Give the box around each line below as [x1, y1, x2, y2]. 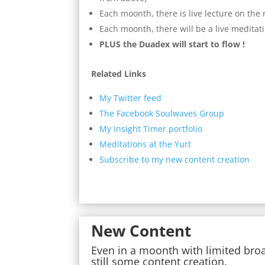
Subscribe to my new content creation [99, 154, 250, 166]
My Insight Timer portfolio [99, 123, 203, 135]
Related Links [91, 68, 147, 80]
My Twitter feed [99, 92, 162, 104]
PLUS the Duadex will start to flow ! [99, 38, 245, 50]
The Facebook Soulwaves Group [99, 108, 225, 119]
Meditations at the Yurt [99, 138, 192, 150]
